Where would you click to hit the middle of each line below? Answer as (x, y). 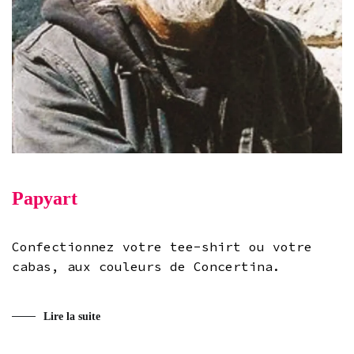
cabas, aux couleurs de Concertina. (146, 266)
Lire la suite (72, 316)
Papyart (45, 199)
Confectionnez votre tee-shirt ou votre (162, 246)
